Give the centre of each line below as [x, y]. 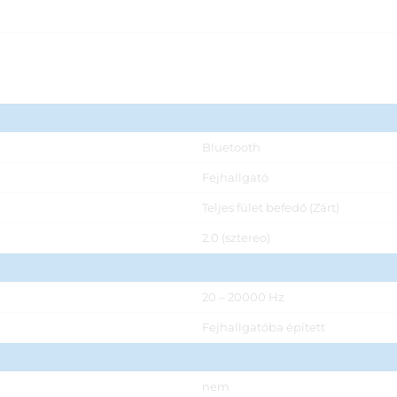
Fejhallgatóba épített [263, 327]
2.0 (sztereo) [236, 237]
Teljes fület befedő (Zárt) [270, 207]
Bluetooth [231, 147]
